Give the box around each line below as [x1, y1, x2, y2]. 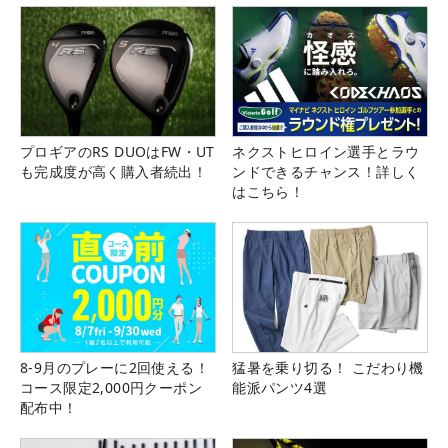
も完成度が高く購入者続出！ [20, 162, 208, 182]
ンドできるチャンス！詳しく [232, 162, 420, 182]
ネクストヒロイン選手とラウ [232, 142, 420, 162]
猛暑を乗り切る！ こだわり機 [232, 358, 424, 378]
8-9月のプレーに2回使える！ [20, 358, 209, 378]
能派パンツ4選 [232, 378, 327, 398]
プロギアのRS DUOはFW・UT [20, 142, 215, 162]
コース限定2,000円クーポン [20, 378, 202, 398]
